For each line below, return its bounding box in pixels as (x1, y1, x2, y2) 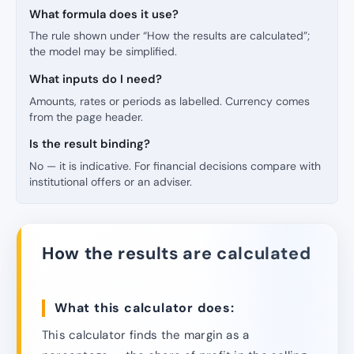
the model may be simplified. (29, 44, 177, 59)
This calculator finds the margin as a (42, 326, 250, 343)
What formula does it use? (29, 6, 179, 22)
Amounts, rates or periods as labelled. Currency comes (29, 93, 310, 108)
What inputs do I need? (29, 71, 162, 88)
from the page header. (29, 109, 143, 124)
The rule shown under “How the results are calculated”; (29, 28, 310, 43)
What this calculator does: (55, 299, 235, 317)
